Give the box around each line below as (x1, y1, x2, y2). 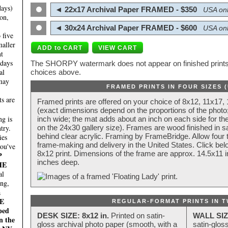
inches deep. (37, 158, 79, 167)
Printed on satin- (109, 211, 165, 220)
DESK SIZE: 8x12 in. (37, 211, 109, 220)
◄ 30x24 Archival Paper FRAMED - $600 (53, 23, 197, 33)
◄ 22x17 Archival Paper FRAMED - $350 (53, 5, 197, 14)
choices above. (31, 68, 81, 77)
